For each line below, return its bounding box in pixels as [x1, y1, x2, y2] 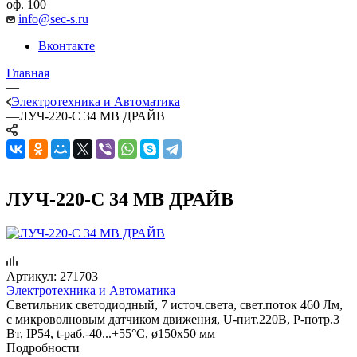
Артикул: [6, 269, 57, 283]
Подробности [6, 340, 80, 355]
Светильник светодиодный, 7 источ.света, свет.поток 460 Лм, [6, 297, 343, 312]
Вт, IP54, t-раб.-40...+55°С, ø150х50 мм [6, 326, 215, 340]
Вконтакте [38, 38, 95, 53]
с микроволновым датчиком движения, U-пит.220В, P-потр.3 [6, 312, 339, 326]
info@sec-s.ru [18, 11, 88, 25]
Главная [6, 65, 49, 80]
